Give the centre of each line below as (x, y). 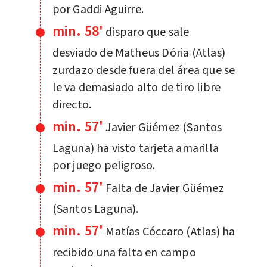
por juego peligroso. (104, 165)
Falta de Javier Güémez (165, 188)
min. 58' (78, 31)
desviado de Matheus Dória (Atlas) (139, 53)
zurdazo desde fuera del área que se (144, 70)
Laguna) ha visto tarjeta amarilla (136, 148)
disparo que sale (148, 32)
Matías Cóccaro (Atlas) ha (170, 232)
